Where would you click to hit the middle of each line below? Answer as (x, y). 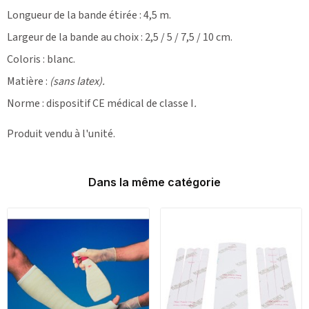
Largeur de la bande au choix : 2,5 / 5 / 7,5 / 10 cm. (120, 37)
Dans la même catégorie (154, 182)
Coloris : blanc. (41, 59)
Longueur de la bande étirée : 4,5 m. (89, 15)
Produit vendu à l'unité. (61, 133)
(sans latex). (77, 81)
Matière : (28, 81)
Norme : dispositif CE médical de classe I (100, 103)
